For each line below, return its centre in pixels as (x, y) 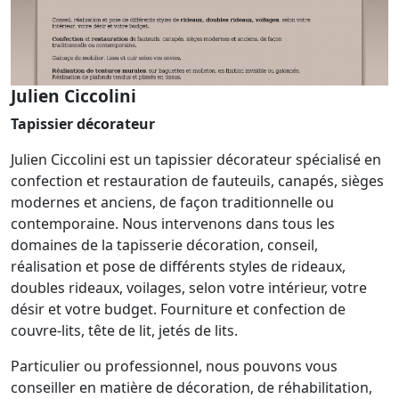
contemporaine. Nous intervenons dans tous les (173, 223)
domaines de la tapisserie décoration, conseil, (164, 244)
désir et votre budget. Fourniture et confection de (178, 309)
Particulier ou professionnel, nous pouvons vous (174, 366)
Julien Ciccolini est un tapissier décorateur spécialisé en (196, 159)
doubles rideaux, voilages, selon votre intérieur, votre (189, 287)
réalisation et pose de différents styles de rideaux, (178, 266)
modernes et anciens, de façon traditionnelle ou (172, 202)
